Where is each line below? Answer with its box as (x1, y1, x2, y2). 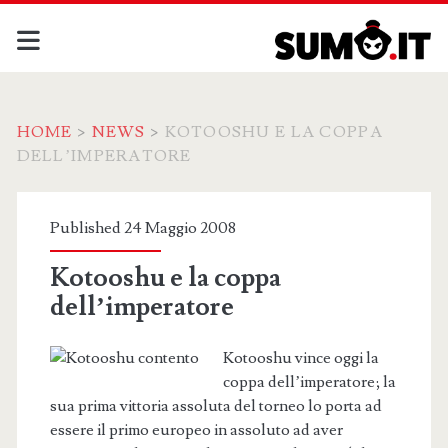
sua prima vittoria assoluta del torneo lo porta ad (49, 396, 382, 416)
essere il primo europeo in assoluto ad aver (49, 420, 343, 440)
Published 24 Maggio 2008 (49, 218, 236, 238)
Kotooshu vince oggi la (222, 348, 379, 368)
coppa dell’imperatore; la (222, 372, 396, 392)
